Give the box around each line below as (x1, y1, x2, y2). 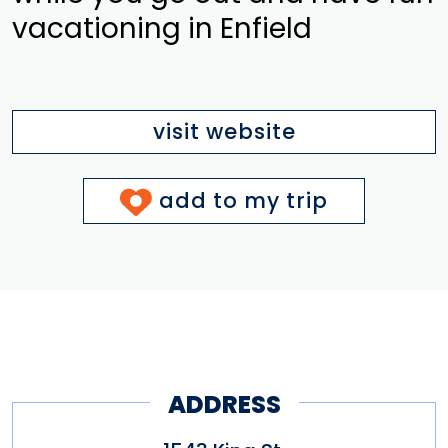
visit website (152, 116, 296, 146)
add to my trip (158, 185, 328, 215)
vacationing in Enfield (12, 8, 312, 48)
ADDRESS (167, 388, 281, 422)
